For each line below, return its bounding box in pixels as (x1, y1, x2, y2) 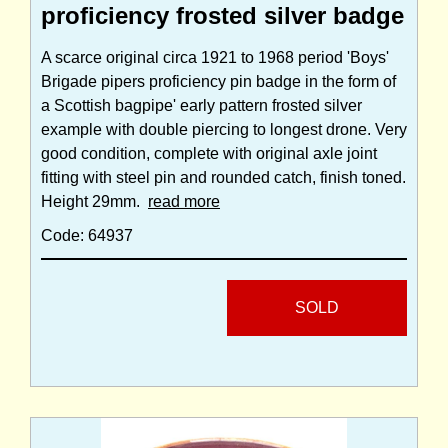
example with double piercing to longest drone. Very (41, 121, 407, 139)
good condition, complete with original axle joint (41, 145, 377, 163)
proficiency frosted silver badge (41, 2, 404, 30)
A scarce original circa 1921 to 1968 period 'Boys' (41, 49, 389, 67)
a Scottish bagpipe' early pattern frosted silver (41, 97, 362, 115)
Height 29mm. (41, 193, 148, 211)
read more (148, 193, 220, 211)
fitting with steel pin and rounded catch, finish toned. (41, 169, 406, 187)
